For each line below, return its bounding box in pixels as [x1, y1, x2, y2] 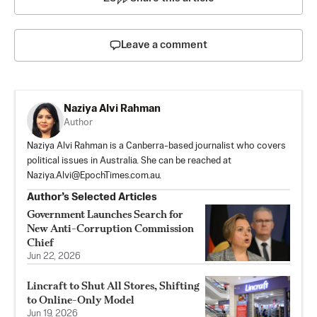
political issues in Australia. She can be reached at [27, 156, 231, 166]
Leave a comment [121, 40, 207, 51]
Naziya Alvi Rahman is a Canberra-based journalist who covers [27, 142, 286, 151]
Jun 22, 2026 [27, 252, 81, 262]
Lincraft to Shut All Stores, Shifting [27, 279, 200, 293]
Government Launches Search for [27, 207, 183, 221]
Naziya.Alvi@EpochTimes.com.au [27, 171, 159, 181]
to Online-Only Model [27, 293, 134, 307]
